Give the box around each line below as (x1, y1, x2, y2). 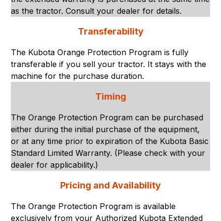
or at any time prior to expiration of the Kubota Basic (11, 136, 209, 146)
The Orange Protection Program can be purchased (11, 112, 204, 122)
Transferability (77, 26, 144, 37)
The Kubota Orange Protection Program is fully (11, 47, 189, 57)
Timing (95, 91, 126, 102)
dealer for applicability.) (11, 159, 99, 170)
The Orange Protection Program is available (11, 201, 176, 211)
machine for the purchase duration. (11, 71, 145, 81)
